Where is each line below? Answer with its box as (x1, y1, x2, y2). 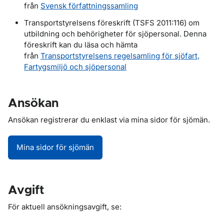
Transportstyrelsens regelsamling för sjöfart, (40, 51, 199, 60)
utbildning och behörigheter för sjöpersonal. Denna (24, 29, 206, 38)
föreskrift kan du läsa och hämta (24, 40, 137, 49)
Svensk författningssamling (40, 1, 138, 10)
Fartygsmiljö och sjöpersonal (24, 62, 126, 71)
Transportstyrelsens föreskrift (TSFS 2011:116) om (24, 18, 199, 27)
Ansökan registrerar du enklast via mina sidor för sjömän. (8, 115, 210, 124)
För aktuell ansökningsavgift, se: (8, 202, 121, 211)
